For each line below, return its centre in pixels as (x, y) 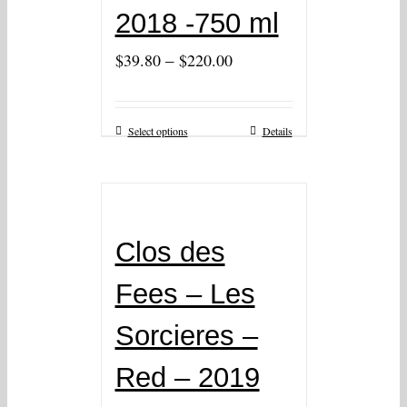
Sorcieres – (186, 336)
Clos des (170, 253)
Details (277, 131)
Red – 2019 (187, 378)
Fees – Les (185, 294)
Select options (158, 131)
